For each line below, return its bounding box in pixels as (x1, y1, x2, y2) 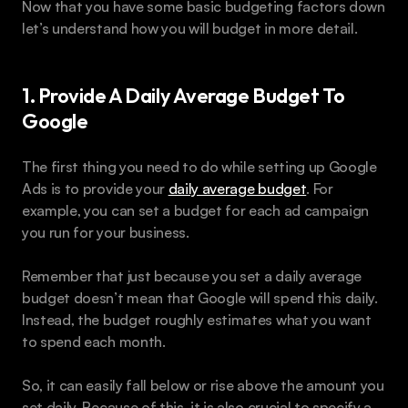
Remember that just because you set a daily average (22, 267, 362, 286)
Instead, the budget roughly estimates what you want (22, 311, 372, 330)
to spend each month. (22, 332, 166, 352)
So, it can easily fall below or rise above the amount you (22, 376, 384, 395)
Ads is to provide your (22, 179, 168, 199)
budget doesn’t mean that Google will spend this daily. (22, 289, 378, 308)
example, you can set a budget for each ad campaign (22, 201, 369, 220)
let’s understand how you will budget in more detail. (22, 19, 358, 38)
